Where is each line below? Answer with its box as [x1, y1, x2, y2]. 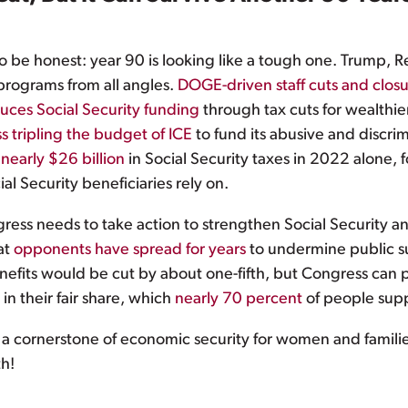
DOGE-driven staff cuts [178, 77, 338, 96]
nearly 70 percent [175, 291, 302, 309]
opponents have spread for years [14, 241, 246, 260]
